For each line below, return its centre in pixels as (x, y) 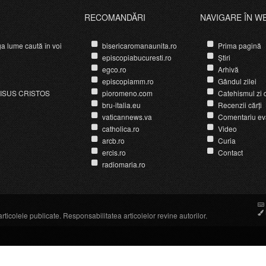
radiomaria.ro (123, 164)
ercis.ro (114, 152)
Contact (230, 152)
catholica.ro (121, 128)
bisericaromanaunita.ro (139, 45)
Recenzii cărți (240, 104)
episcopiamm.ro (128, 81)
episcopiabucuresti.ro (137, 57)
